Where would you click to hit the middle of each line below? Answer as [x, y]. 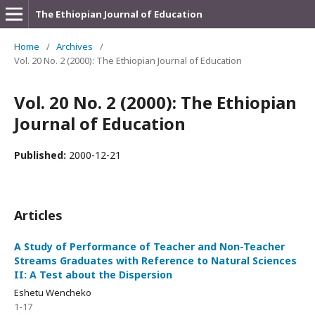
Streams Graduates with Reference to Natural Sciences [155, 261]
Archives [75, 46]
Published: [41, 155]
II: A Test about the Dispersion [93, 275]
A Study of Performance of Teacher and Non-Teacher [149, 246]
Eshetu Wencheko [53, 292]
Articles [38, 215]
